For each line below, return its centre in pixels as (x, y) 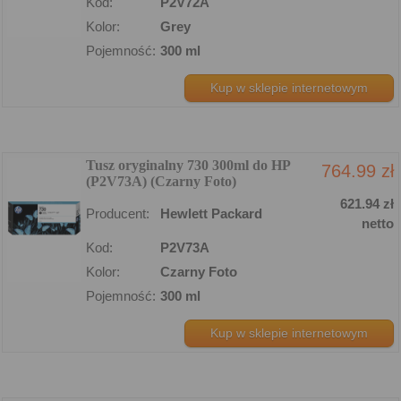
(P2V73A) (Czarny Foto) (161, 181)
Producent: (118, 213)
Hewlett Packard (211, 213)
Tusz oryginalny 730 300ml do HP (188, 165)
